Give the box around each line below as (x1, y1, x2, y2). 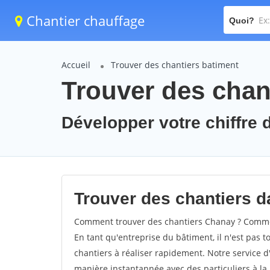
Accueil (61, 59, 90, 71)
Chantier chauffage (23, 11, 145, 30)
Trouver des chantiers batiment (111, 59, 239, 71)
